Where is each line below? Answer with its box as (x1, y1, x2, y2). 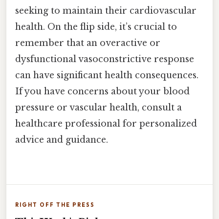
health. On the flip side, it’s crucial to (15, 21, 177, 32)
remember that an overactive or (15, 37, 160, 48)
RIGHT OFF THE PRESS (15, 201, 95, 208)
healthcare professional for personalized (15, 118, 197, 129)
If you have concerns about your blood (15, 86, 190, 97)
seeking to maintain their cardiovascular (15, 5, 197, 16)
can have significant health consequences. (15, 69, 198, 81)
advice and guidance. (15, 134, 108, 145)
